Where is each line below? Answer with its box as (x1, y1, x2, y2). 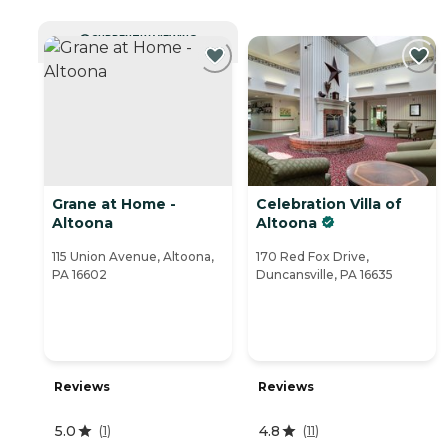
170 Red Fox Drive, (256, 248, 369, 264)
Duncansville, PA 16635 (256, 266, 393, 282)
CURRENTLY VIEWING (91, 32, 197, 44)
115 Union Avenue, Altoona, (52, 248, 214, 264)
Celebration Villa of (256, 194, 402, 213)
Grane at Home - (52, 194, 176, 213)
